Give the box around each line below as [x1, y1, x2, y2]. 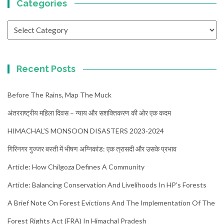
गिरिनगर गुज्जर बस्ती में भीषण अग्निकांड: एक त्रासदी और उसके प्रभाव [7, 144, 176, 153]
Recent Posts [16, 63, 76, 74]
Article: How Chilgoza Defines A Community [7, 162, 144, 171]
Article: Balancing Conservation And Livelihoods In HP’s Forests [7, 180, 206, 189]
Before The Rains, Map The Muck [7, 90, 111, 99]
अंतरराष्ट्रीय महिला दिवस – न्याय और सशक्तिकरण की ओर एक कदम [7, 108, 171, 117]
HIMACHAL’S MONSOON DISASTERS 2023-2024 [7, 126, 164, 135]
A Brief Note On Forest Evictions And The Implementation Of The [7, 198, 215, 207]
